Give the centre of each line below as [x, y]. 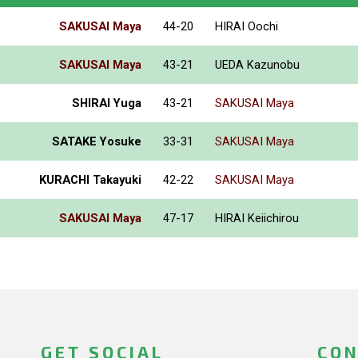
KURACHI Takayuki [90, 179]
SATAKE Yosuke [97, 141]
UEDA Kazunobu [257, 64]
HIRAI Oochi [247, 26]
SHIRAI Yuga [107, 103]
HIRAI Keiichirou [257, 218]
